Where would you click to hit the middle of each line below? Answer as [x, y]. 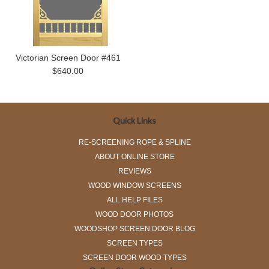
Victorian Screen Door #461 [68, 58]
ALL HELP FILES [134, 200]
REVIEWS [134, 171]
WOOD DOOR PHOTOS [134, 214]
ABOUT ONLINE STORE [134, 157]
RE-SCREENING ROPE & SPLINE [134, 142]
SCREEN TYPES [134, 243]
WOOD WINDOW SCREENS [134, 186]
